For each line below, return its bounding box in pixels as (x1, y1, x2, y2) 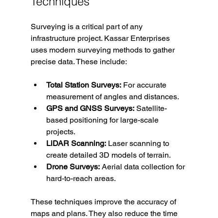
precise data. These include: (30, 57, 127, 67)
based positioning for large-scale (46, 115, 161, 125)
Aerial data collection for (99, 162, 187, 172)
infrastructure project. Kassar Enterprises (30, 34, 172, 43)
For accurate (121, 80, 168, 90)
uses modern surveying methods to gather (30, 45, 177, 55)
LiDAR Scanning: (46, 139, 106, 148)
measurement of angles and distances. (46, 92, 179, 102)
